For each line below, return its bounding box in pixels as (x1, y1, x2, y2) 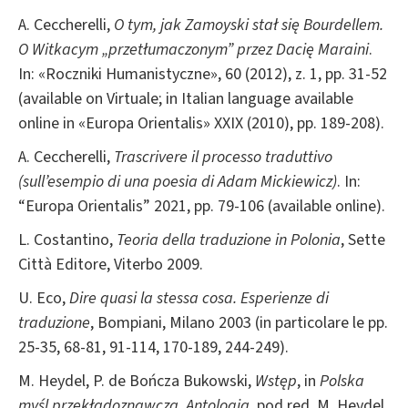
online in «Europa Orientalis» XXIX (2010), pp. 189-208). (18, 111, 384, 135)
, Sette (341, 228, 385, 251)
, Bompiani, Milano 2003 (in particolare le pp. (90, 311, 388, 334)
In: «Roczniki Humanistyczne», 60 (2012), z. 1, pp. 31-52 (18, 62, 387, 86)
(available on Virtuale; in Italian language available (18, 87, 353, 110)
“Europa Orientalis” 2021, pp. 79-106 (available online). (18, 194, 385, 218)
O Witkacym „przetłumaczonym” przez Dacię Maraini (18, 37, 369, 61)
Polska (320, 369, 364, 393)
